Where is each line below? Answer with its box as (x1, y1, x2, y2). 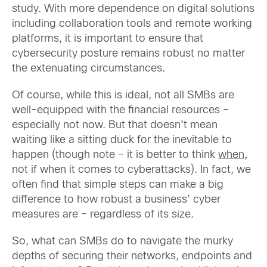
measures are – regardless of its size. (12, 209, 194, 220)
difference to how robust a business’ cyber (12, 194, 221, 205)
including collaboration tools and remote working (12, 18, 252, 29)
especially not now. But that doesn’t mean (12, 120, 218, 131)
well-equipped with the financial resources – (12, 105, 229, 116)
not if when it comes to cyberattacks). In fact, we (12, 164, 251, 175)
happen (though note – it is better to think (12, 150, 218, 160)
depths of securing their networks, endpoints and (12, 252, 252, 262)
